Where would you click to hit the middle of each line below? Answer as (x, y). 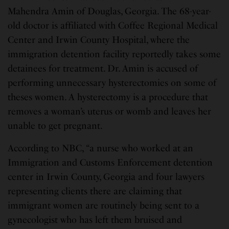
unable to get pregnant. (58, 126)
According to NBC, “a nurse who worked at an (101, 148)
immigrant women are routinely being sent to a (104, 206)
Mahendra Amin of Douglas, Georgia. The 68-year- (110, 12)
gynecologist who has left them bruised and (95, 220)
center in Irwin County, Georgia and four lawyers (106, 177)
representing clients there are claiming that (95, 191)
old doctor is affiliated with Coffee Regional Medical (113, 26)
